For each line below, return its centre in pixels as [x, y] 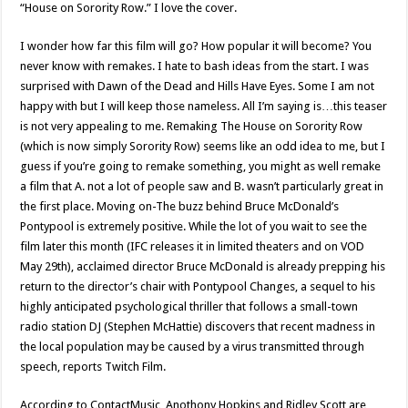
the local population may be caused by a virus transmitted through [193, 347]
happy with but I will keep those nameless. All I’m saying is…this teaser [204, 106]
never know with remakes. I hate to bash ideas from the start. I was [195, 66]
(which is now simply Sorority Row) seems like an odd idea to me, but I [203, 146]
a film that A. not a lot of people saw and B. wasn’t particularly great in [202, 186]
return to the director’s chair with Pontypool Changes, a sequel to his [198, 286]
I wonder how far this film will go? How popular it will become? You [196, 46]
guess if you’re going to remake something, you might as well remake [201, 166]
